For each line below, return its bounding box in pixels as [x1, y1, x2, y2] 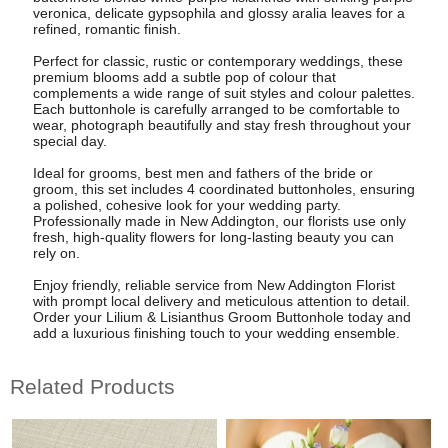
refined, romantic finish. [32, 20, 181, 37]
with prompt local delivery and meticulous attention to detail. [32, 292, 410, 309]
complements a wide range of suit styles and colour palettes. [32, 84, 415, 101]
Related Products [10, 375, 175, 399]
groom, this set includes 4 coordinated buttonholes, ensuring [32, 180, 415, 197]
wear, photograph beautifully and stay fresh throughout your [32, 116, 411, 133]
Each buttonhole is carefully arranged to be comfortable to [32, 100, 400, 117]
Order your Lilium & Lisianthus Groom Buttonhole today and [32, 308, 411, 325]
